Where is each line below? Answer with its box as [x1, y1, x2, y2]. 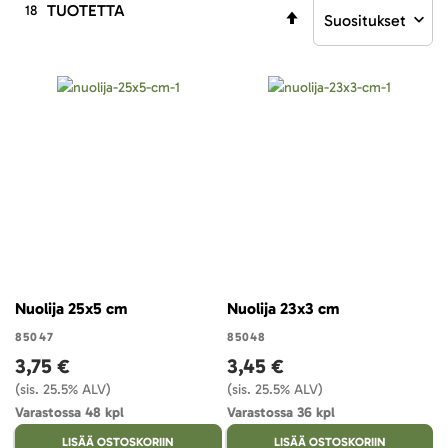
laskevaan [305, 27, 364, 44]
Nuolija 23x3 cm [226, 298, 339, 318]
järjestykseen [305, 50, 385, 67]
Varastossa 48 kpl [15, 403, 124, 421]
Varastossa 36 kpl [226, 403, 335, 421]
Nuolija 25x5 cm [15, 298, 127, 318]
